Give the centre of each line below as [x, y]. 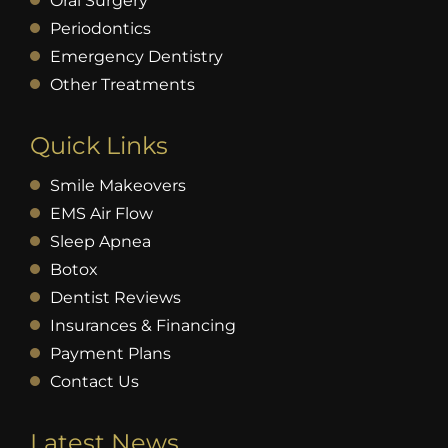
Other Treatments [122, 85]
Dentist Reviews [115, 298]
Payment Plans [110, 354]
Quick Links [98, 146]
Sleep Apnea [100, 242]
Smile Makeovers [117, 186]
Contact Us [94, 382]
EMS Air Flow [101, 214]
